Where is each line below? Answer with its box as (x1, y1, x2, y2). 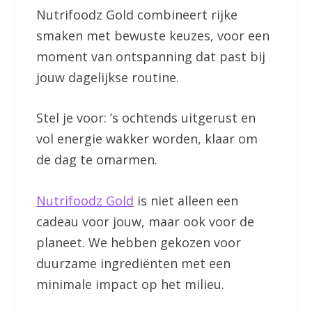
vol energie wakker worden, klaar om (36, 130, 258, 148)
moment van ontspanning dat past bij (36, 47, 266, 65)
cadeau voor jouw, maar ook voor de (36, 213, 255, 231)
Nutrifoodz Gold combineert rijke (36, 6, 238, 23)
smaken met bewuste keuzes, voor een (36, 26, 270, 44)
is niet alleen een (134, 192, 239, 210)
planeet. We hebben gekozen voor (36, 234, 242, 251)
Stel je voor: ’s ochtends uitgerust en (36, 109, 256, 127)
